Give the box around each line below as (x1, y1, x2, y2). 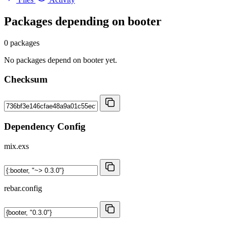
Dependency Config (4, 121, 86, 132)
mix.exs (4, 141, 29, 150)
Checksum (4, 74, 48, 85)
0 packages (4, 38, 40, 47)
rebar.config (4, 183, 42, 193)
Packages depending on (4, 14, 128, 28)
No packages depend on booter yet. (4, 55, 117, 64)
